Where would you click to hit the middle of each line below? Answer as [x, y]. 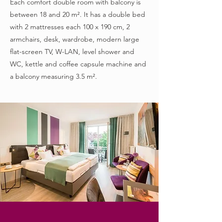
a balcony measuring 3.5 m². [54, 76]
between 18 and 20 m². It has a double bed [78, 14]
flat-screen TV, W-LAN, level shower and [72, 52]
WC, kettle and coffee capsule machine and [78, 64]
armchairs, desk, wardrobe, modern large [75, 39]
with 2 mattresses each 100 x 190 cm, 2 [70, 27]
